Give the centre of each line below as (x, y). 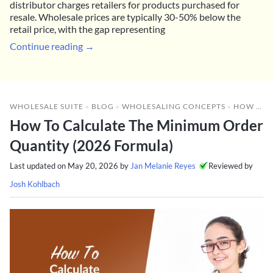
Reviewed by (231, 165)
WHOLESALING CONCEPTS (174, 106)
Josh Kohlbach (35, 184)
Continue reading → (52, 46)
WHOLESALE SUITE (47, 106)
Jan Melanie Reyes (163, 165)
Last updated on (39, 165)
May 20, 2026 (93, 165)
